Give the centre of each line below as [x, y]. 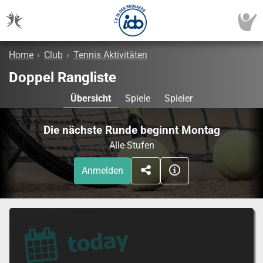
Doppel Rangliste [63, 78]
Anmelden [103, 171]
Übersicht [91, 99]
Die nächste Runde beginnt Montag [131, 130]
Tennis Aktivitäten [110, 55]
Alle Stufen [131, 146]
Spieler [178, 99]
